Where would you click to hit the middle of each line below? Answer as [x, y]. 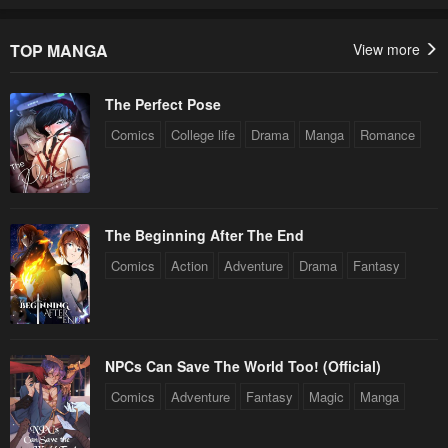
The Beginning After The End [204, 234]
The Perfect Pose [163, 103]
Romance [387, 134]
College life [203, 134]
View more [388, 48]
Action [189, 265]
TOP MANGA [59, 50]
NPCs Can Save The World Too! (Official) [243, 365]
